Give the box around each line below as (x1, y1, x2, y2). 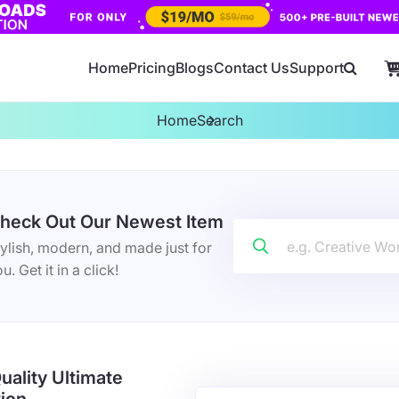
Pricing (128, 59, 175, 77)
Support (289, 59, 344, 77)
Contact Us (214, 59, 289, 77)
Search (196, 111, 243, 129)
